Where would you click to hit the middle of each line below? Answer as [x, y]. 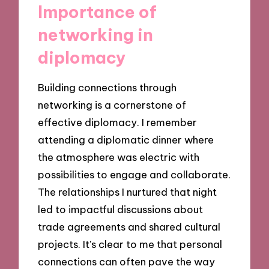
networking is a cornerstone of [112, 104]
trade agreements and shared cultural [129, 226]
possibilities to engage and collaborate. [134, 174]
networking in [96, 34]
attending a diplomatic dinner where [126, 139]
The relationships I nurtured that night [128, 192]
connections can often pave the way [127, 261]
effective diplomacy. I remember [118, 122]
